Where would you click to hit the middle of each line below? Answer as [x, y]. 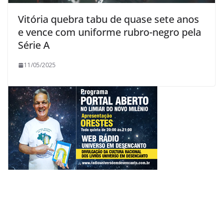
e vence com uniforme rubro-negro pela [110, 32]
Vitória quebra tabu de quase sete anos [109, 19]
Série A [34, 45]
